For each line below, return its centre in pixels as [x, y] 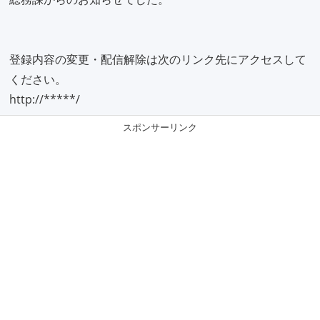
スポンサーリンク [160, 127]
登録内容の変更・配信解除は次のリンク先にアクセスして [158, 59]
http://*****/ [45, 99]
